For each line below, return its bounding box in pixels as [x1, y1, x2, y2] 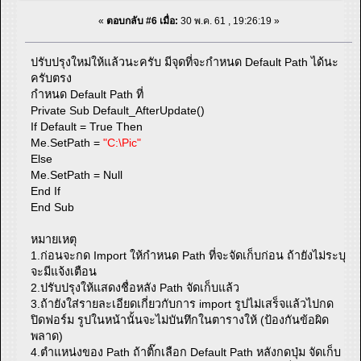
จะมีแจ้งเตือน [31, 265, 98, 279]
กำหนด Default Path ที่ [31, 88, 144, 102]
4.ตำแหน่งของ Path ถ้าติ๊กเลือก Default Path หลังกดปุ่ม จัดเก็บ [31, 346, 342, 359]
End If [31, 185, 61, 198]
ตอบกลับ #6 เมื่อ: [106, 15, 178, 27]
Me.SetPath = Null [31, 168, 123, 182]
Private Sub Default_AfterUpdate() [31, 104, 205, 118]
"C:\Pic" [103, 136, 142, 150]
